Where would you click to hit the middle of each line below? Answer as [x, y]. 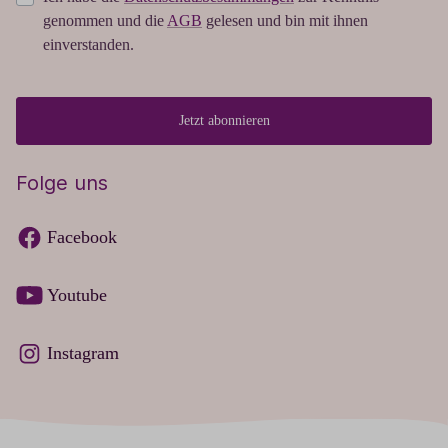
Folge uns [62, 183]
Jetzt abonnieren [224, 121]
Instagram [83, 353]
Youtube [77, 295]
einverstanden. [88, 45]
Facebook [82, 237]
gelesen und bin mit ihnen [285, 21]
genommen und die [105, 21]
